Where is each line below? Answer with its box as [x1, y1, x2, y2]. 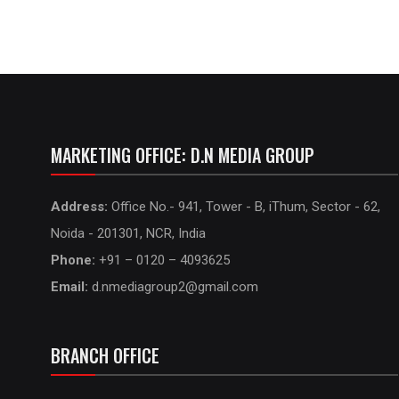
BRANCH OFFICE [51, 342, 159, 369]
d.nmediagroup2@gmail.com [92, 279, 258, 295]
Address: [51, 199, 111, 215]
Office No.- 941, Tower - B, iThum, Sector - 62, [111, 199, 380, 215]
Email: [51, 279, 92, 295]
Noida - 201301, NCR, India [51, 225, 206, 241]
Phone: [51, 252, 99, 268]
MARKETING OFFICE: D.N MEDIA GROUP [51, 142, 314, 168]
